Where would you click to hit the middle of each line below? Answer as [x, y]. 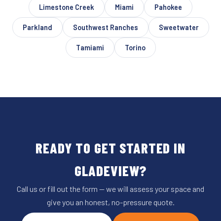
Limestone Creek [67, 7]
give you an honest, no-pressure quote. [110, 202]
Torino [135, 47]
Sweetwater [179, 27]
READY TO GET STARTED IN [110, 147]
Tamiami [90, 47]
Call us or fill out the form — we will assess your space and [110, 188]
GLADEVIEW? [110, 170]
